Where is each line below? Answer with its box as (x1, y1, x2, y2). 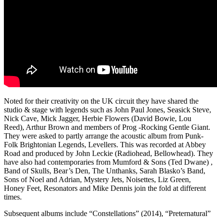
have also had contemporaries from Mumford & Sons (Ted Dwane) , (4, 158, 213, 167)
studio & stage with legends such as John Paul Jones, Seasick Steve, (4, 106, 211, 114)
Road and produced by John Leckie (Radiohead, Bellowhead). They (4, 149, 213, 158)
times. (4, 193, 22, 201)
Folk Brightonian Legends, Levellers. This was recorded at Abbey (4, 140, 206, 149)
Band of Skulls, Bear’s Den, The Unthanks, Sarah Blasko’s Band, (4, 167, 205, 175)
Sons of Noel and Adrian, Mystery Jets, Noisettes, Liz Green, (4, 175, 191, 184)
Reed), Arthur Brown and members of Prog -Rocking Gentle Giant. (4, 123, 210, 132)
